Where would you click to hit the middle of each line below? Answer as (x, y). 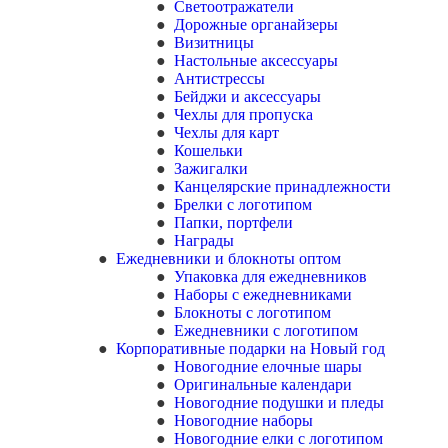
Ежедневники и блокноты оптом (232, 258)
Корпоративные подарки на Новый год (254, 348)
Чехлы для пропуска (243, 114)
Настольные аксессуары (256, 60)
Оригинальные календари (263, 384)
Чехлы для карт (226, 132)
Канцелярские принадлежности (282, 186)
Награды (204, 240)
